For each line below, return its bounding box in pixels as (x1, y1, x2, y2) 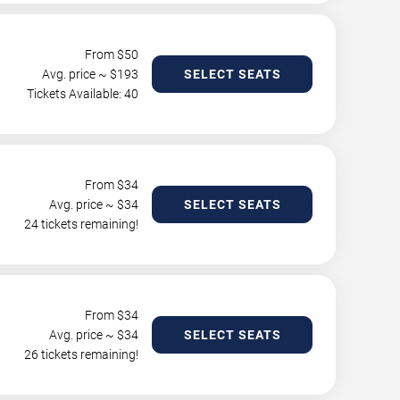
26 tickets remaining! (24, 347, 138, 362)
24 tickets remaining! (24, 217, 138, 232)
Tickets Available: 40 (27, 87, 138, 102)
